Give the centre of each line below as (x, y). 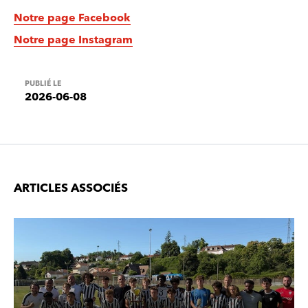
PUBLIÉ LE (43, 83)
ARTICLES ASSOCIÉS (71, 187)
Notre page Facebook (72, 17)
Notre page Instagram (73, 39)
